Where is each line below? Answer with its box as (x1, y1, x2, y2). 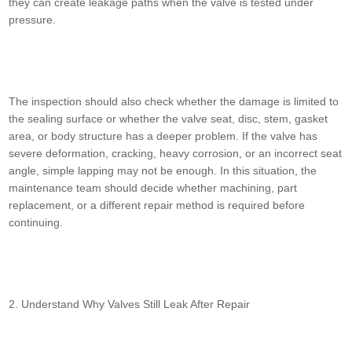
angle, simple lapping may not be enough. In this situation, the (9, 164, 317, 178)
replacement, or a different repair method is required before (9, 199, 306, 212)
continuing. (9, 216, 64, 229)
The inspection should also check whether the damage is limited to (9, 95, 339, 108)
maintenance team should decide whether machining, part (9, 181, 298, 195)
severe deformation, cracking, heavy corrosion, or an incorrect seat (9, 147, 343, 160)
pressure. (9, 13, 57, 27)
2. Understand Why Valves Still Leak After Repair (9, 298, 251, 311)
